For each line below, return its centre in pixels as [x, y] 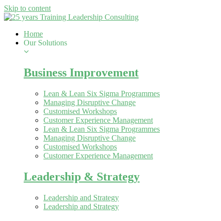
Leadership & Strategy [82, 176]
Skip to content [27, 8]
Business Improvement [81, 72]
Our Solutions [45, 43]
